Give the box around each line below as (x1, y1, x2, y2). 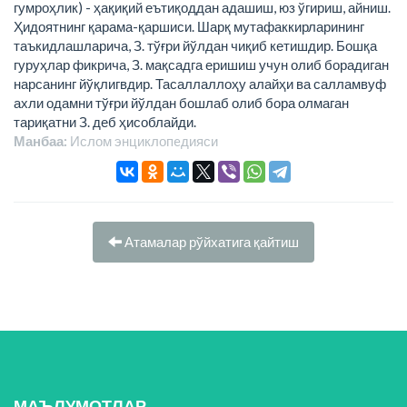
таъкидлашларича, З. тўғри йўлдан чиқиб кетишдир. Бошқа (14, 37, 377, 54)
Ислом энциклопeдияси (67, 133, 218, 149)
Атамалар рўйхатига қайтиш (122, 233, 299, 250)
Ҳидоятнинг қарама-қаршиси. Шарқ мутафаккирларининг (14, 18, 364, 35)
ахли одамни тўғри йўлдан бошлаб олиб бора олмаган (14, 94, 349, 111)
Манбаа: (14, 133, 67, 149)
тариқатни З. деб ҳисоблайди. (14, 114, 196, 130)
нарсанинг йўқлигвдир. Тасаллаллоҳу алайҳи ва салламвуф (14, 75, 386, 92)
